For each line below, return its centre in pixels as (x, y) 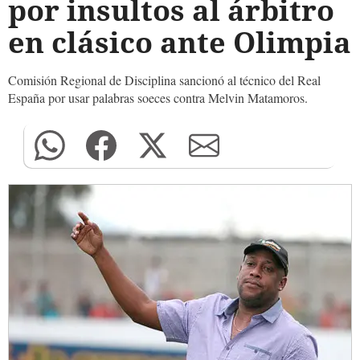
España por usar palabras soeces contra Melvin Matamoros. (158, 98)
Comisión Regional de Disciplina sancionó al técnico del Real (164, 80)
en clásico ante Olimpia (180, 42)
